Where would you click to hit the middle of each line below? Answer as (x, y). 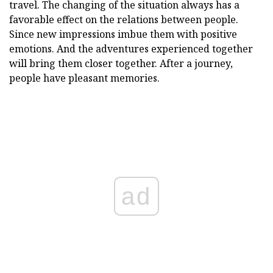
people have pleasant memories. (84, 78)
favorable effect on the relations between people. (124, 19)
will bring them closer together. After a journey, (121, 63)
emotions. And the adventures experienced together (131, 48)
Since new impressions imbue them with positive (123, 34)
